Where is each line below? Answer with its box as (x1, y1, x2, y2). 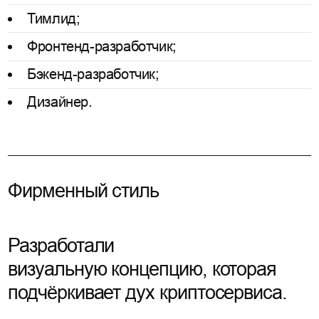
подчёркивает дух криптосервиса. (8, 282, 288, 304)
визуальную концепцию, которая (8, 258, 277, 281)
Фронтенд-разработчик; (27, 38, 177, 54)
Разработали (8, 235, 115, 257)
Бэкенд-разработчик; (27, 66, 159, 83)
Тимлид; (27, 10, 80, 26)
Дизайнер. (27, 94, 93, 110)
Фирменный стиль (8, 179, 159, 202)
